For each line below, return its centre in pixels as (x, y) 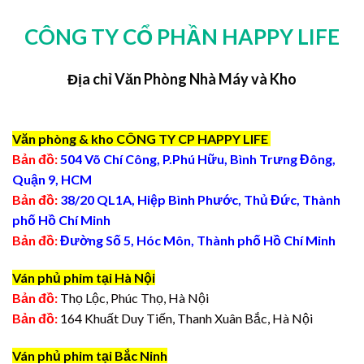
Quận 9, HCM (52, 180)
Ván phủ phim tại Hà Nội (84, 277)
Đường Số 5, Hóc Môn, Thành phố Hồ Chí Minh (197, 240)
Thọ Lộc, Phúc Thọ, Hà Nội (133, 297)
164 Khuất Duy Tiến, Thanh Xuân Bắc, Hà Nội (185, 318)
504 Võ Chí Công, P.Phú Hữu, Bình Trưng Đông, (197, 159)
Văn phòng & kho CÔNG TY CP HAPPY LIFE (141, 139)
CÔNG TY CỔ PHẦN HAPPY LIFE (182, 37)
